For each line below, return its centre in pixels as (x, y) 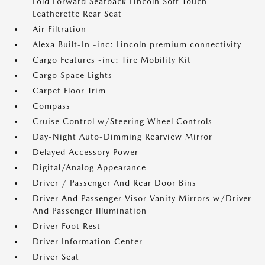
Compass (51, 106)
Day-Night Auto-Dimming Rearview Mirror (122, 137)
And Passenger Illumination (90, 211)
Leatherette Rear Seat (77, 14)
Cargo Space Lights (72, 75)
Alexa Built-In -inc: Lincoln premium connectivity (137, 44)
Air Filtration (59, 29)
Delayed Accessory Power (85, 152)
